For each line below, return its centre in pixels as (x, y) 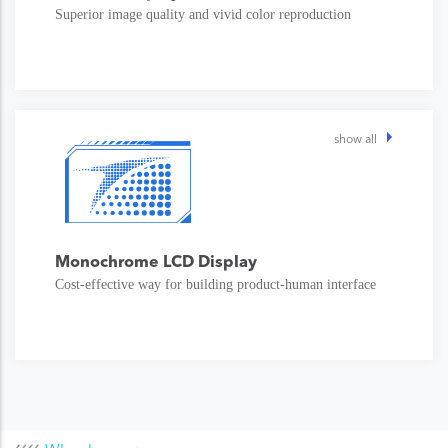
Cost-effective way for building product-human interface (217, 284)
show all (355, 138)
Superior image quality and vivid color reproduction (205, 14)
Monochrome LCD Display (156, 260)
